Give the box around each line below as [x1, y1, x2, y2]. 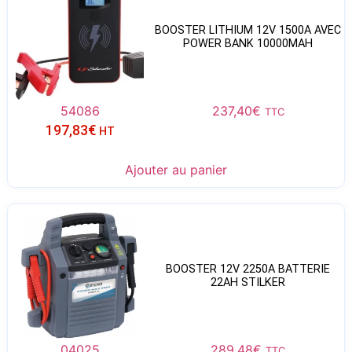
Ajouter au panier [125, 161, 227, 178]
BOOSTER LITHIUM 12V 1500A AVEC [155, 24, 342, 38]
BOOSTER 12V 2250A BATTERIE [166, 262, 331, 277]
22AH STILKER [211, 276, 286, 290]
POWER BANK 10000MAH [183, 37, 313, 51]
